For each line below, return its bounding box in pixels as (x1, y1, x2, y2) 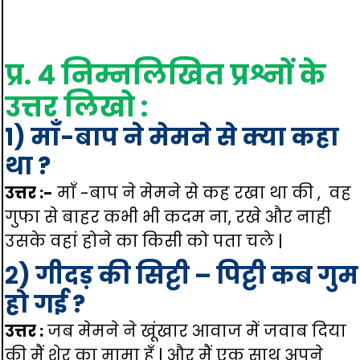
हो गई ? (5, 288, 85, 321)
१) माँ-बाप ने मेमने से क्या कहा (5, 121, 339, 154)
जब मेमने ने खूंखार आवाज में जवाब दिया (43, 320, 346, 342)
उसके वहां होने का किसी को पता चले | (5, 230, 283, 252)
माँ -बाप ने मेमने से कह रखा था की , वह (53, 182, 351, 204)
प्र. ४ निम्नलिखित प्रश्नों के (5, 55, 326, 94)
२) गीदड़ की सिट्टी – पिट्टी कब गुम (5, 259, 358, 292)
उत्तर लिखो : (5, 88, 148, 126)
